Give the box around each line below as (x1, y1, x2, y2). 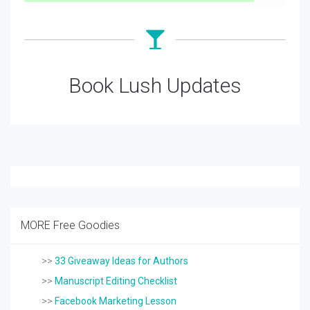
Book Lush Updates (69, 73, 241, 98)
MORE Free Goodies (21, 219, 120, 232)
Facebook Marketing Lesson (55, 295, 176, 307)
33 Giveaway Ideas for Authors (55, 255, 188, 267)
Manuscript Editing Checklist (55, 275, 177, 287)
